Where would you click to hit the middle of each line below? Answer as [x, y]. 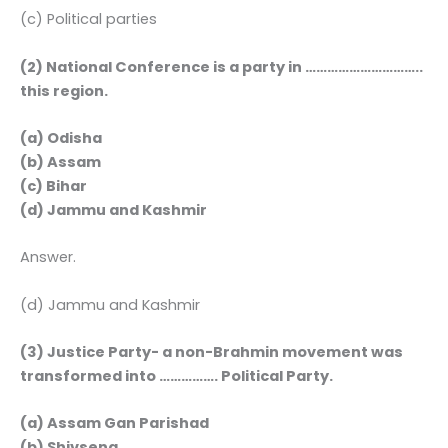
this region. [64, 90]
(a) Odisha [61, 137]
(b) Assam [60, 161]
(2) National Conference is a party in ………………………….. [221, 66]
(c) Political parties [88, 19]
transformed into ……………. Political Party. [176, 375]
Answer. [48, 257]
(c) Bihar [53, 185]
